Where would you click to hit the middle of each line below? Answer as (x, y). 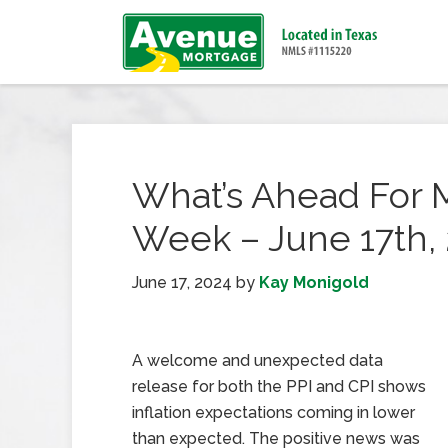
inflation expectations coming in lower (273, 412)
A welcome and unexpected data (257, 360)
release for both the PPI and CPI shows (279, 386)
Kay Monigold (314, 282)
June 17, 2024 (182, 282)
